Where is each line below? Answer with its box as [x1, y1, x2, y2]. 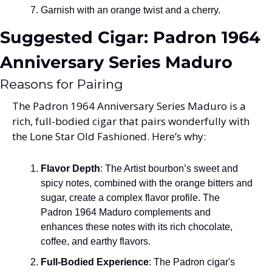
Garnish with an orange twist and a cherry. [41, 4, 220, 15]
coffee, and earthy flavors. [41, 236, 151, 246]
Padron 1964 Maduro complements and [41, 206, 211, 217]
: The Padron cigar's [149, 256, 235, 267]
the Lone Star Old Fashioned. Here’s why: [12, 129, 206, 143]
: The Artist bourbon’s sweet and [100, 163, 238, 174]
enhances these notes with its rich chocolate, [41, 221, 233, 232]
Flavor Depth [41, 163, 100, 174]
